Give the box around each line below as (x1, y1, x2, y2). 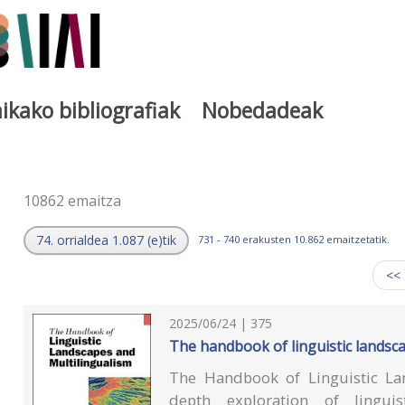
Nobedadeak (202, 95, 323, 125)
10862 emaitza (23, 190, 121, 211)
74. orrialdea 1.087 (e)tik (35, 231, 176, 250)
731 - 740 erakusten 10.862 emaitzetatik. (197, 231, 390, 246)
